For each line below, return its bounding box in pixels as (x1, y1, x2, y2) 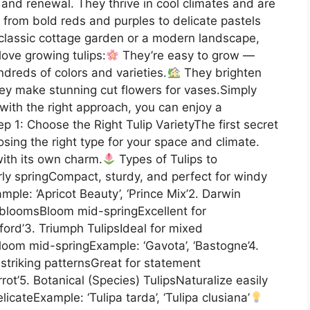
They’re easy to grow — (119, 48, 255, 62)
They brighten (180, 65, 262, 80)
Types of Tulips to (116, 152, 218, 166)
